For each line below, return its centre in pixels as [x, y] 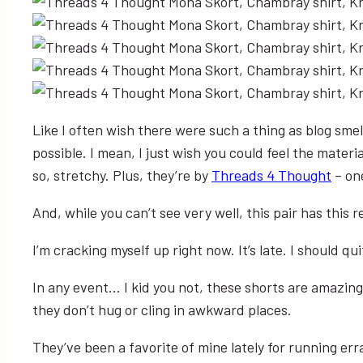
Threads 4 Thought [271, 175]
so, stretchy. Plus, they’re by [122, 175]
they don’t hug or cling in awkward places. [162, 309]
